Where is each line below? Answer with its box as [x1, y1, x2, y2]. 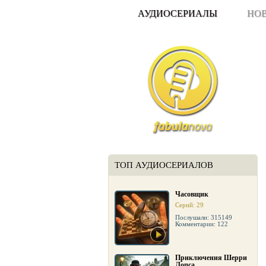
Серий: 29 [175, 201, 204, 208]
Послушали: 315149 [175, 214, 232, 221]
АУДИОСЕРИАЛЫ [138, 8, 217, 18]
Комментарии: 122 [175, 220, 228, 227]
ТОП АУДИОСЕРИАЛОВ [115, 160, 213, 170]
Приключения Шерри [175, 254, 247, 262]
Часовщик [175, 190, 208, 198]
